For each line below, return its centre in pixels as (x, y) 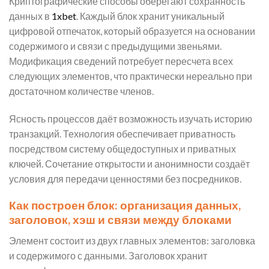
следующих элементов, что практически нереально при (131, 76)
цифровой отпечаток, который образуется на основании (132, 31)
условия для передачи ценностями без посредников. (125, 178)
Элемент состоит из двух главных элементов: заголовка (132, 240)
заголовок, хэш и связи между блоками (120, 220)
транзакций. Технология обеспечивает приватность (122, 133)
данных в (30, 16)
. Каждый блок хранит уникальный (150, 16)
